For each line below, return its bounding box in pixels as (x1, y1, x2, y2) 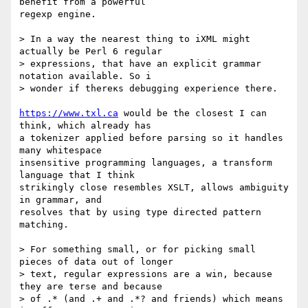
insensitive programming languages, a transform (19, 157, 272, 168)
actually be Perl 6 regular (19, 46, 162, 57)
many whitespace (19, 145, 102, 156)
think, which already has (19, 120, 151, 131)
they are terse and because (19, 281, 162, 292)
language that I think (19, 170, 135, 181)
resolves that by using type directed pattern (19, 207, 261, 218)
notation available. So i (19, 71, 151, 82)
